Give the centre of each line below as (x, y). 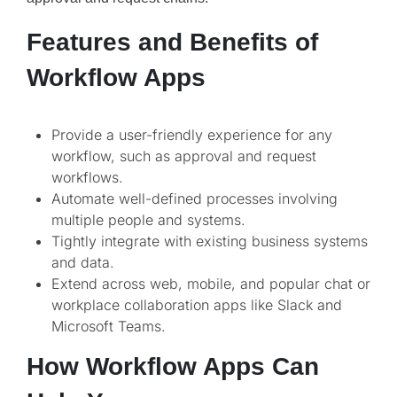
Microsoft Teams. (109, 327)
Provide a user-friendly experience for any (192, 135)
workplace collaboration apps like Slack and (197, 305)
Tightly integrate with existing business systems (210, 241)
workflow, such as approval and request (184, 156)
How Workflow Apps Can (173, 367)
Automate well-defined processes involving (195, 199)
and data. (83, 263)
